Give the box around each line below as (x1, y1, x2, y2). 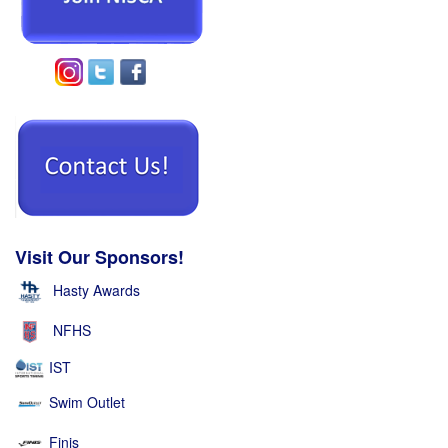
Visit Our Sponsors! (15, 243, 184, 270)
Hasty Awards (53, 279, 140, 300)
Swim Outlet (49, 391, 125, 412)
